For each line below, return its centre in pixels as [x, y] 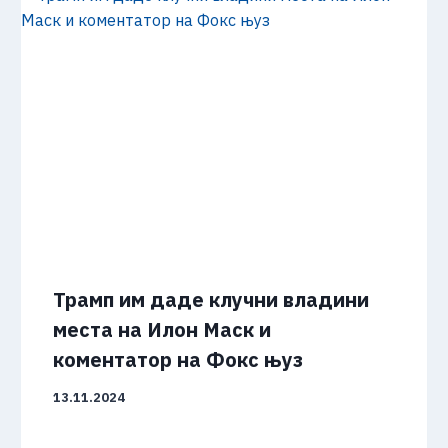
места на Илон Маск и [162, 330]
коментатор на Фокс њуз [178, 360]
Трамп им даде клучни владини [211, 300]
